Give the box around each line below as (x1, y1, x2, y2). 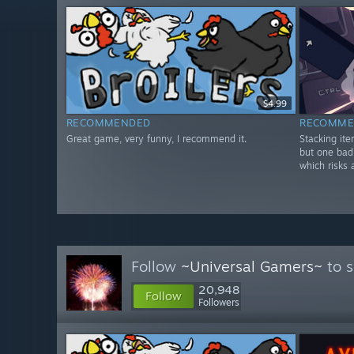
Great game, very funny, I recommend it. (66, 133, 247, 145)
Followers (198, 296, 239, 308)
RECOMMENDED (66, 116, 151, 130)
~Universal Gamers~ (181, 257, 322, 276)
